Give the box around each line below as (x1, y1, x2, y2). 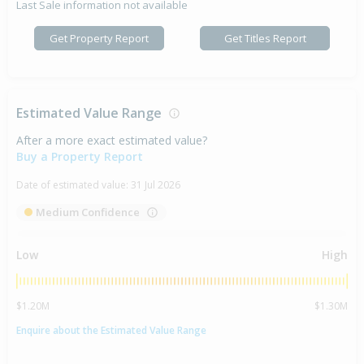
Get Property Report (50, 30, 149, 45)
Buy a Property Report (16, 149, 143, 165)
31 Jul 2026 (131, 178, 180, 193)
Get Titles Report (223, 30, 306, 45)
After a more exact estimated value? (16, 132, 207, 149)
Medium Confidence (36, 205, 140, 220)
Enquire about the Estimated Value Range (16, 323, 206, 337)
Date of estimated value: (16, 178, 131, 193)
